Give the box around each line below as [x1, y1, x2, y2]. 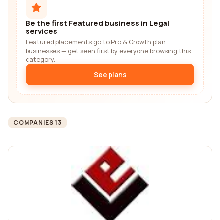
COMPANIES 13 [13, 118, 62, 127]
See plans [93, 70, 127, 79]
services [26, 26, 57, 36]
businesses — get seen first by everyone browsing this [26, 46, 191, 55]
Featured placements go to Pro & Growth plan [26, 37, 165, 46]
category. [26, 55, 55, 64]
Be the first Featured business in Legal [26, 18, 169, 28]
